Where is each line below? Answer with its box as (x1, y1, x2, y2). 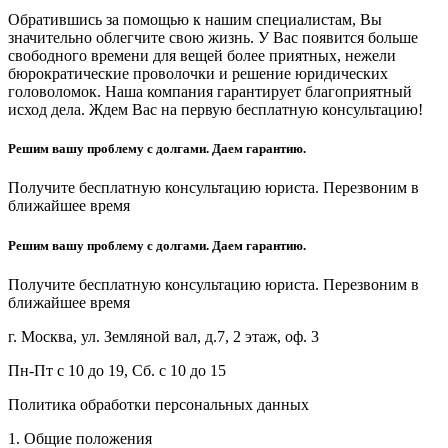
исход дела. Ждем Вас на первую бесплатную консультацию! (8, 101, 423, 119)
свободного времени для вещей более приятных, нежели (8, 47, 396, 65)
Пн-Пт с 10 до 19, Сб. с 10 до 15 (8, 361, 226, 379)
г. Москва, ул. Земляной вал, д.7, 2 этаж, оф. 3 (8, 327, 319, 345)
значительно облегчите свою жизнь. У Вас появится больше (8, 29, 418, 47)
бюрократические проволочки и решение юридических (8, 65, 388, 83)
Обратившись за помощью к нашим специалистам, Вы (8, 11, 382, 29)
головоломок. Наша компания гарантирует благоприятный (8, 83, 412, 101)
